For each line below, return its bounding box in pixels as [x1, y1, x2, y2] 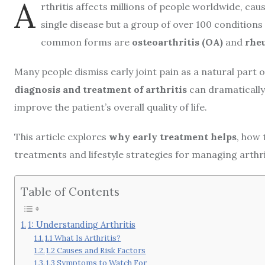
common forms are [41, 36, 132, 48]
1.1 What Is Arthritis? [45, 232, 121, 243]
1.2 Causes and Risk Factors [46, 245, 146, 256]
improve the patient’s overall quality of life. [14, 101, 207, 113]
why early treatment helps [109, 131, 237, 143]
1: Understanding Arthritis [27, 218, 135, 230]
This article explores [14, 131, 109, 143]
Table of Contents [21, 184, 119, 199]
